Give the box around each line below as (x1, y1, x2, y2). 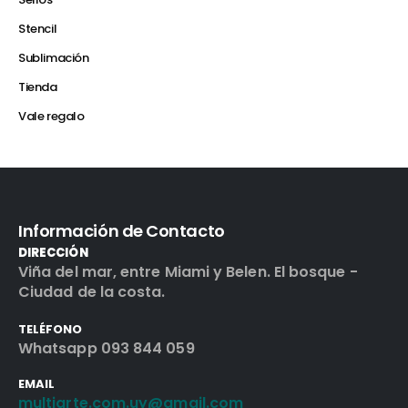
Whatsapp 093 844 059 (18, 338, 195, 360)
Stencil (18, 20, 57, 38)
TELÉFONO (18, 321, 83, 339)
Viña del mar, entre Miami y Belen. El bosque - (18, 261, 358, 283)
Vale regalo (18, 107, 85, 126)
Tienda (18, 78, 57, 97)
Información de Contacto (18, 219, 225, 243)
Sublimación (18, 49, 89, 67)
